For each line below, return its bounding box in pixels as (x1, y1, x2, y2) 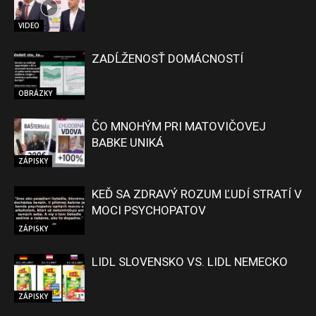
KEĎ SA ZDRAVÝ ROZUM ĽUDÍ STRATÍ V (92, 187, 302, 202)
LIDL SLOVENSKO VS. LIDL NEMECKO (92, 255, 288, 269)
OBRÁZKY (18, 87, 52, 98)
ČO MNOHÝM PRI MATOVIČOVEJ (92, 119, 266, 134)
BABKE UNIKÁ (92, 135, 164, 150)
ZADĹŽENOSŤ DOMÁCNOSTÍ (92, 51, 243, 66)
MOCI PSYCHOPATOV (92, 203, 206, 218)
